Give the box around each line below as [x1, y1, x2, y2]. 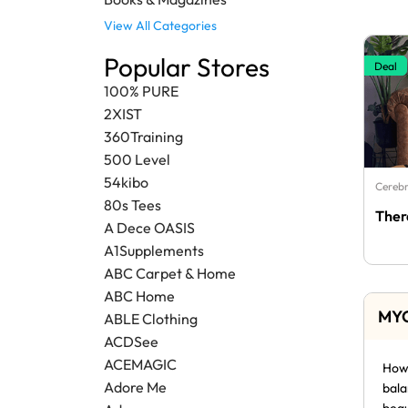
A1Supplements [104, 241, 204, 260]
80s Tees [104, 196, 161, 215]
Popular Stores [104, 51, 270, 84]
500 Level [104, 150, 170, 169]
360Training [104, 127, 183, 147]
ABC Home [104, 287, 175, 306]
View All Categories [104, 17, 217, 35]
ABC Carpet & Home [104, 264, 236, 283]
